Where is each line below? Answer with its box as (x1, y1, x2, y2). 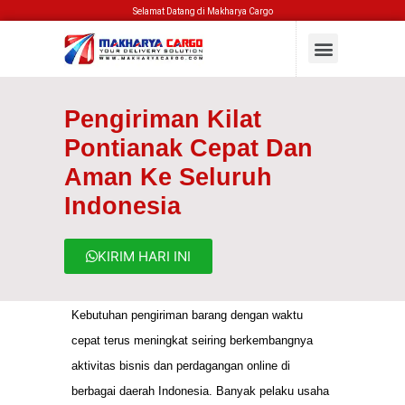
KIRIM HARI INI (98, 247, 191, 265)
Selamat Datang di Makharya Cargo (132, 6, 273, 16)
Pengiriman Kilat (64, 105, 261, 133)
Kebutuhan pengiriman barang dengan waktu (71, 307, 303, 322)
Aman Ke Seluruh (64, 163, 272, 191)
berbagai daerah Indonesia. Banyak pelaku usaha (71, 383, 329, 398)
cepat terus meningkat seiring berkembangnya (71, 333, 313, 347)
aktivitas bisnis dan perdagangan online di (71, 358, 290, 372)
